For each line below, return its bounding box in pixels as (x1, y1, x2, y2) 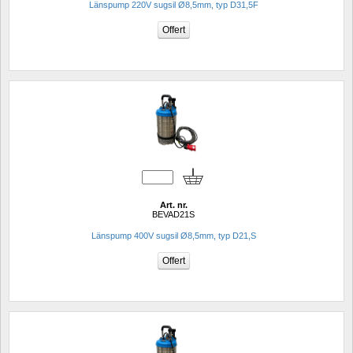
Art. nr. (159, 199, 188, 210)
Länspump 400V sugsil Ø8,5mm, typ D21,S (91, 230, 256, 240)
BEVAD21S (152, 209, 195, 219)
